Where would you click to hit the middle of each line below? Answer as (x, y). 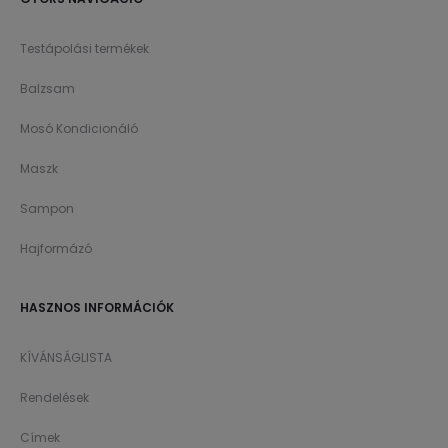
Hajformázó (56, 249)
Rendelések (54, 398)
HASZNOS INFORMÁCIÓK (97, 308)
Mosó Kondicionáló (79, 129)
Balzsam (47, 89)
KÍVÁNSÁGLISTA (66, 358)
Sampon (47, 209)
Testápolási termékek (84, 49)
